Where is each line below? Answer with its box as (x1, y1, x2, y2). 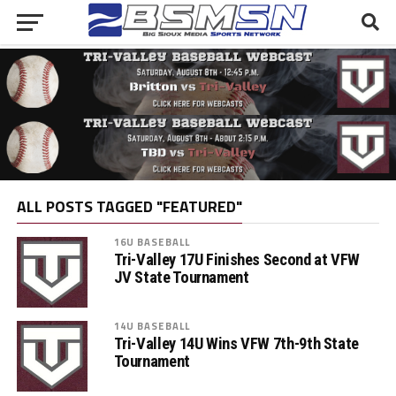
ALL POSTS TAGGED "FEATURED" (16, 194, 242, 219)
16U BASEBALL (113, 234, 191, 250)
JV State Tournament (113, 268, 249, 287)
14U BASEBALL (113, 318, 191, 334)
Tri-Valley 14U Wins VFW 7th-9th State (113, 334, 359, 354)
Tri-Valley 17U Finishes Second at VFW (113, 250, 360, 270)
